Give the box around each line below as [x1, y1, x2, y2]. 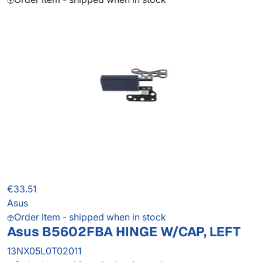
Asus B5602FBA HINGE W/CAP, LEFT [7, 223, 240, 241]
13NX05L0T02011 [7, 245, 81, 257]
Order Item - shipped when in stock [14, 211, 166, 223]
